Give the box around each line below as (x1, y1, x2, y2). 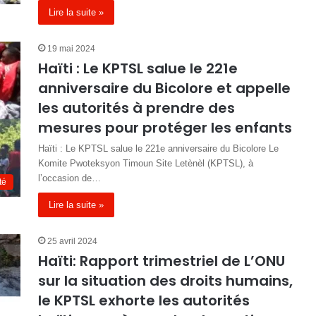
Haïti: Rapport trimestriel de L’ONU (38, 251, 285, 271)
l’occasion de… (38, 173, 101, 183)
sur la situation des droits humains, (38, 271, 293, 291)
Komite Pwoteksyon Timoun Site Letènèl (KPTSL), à (38, 158, 253, 169)
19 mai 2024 (47, 44, 95, 54)
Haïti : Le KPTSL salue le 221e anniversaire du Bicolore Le (38, 143, 279, 154)
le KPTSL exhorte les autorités (38, 291, 250, 310)
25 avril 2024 (47, 236, 97, 246)
